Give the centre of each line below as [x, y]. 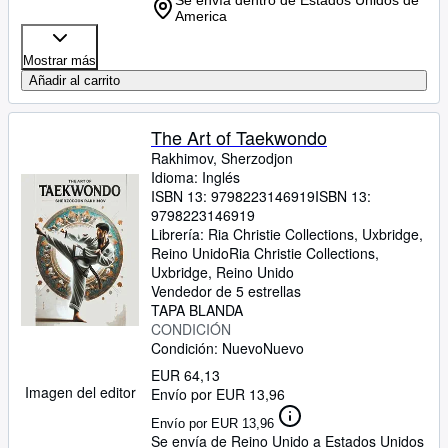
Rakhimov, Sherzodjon [222, 158]
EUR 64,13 [185, 375]
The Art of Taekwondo [239, 137]
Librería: [179, 234]
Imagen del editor [80, 392]
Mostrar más [59, 60]
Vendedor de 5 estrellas [226, 291]
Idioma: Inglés [195, 177]
